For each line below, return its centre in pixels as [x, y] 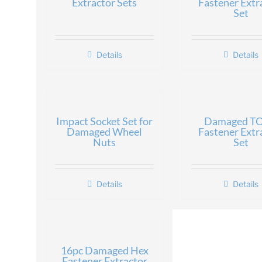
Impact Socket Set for [104, 121]
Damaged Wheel [104, 132]
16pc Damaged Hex [104, 250]
